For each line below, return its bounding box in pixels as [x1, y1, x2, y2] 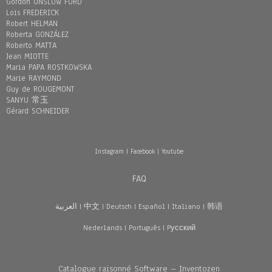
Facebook [131, 146, 155, 156]
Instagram [95, 146, 124, 156]
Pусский [166, 223, 195, 233]
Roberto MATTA [6, 40, 56, 51]
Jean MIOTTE [6, 51, 49, 62]
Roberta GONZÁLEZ [6, 29, 69, 40]
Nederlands [83, 223, 122, 233]
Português [128, 223, 160, 233]
